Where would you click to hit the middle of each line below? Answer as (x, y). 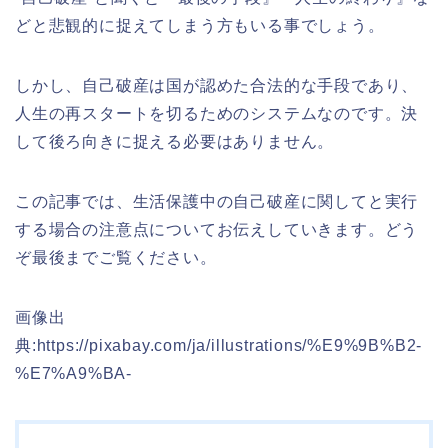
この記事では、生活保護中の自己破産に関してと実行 (217, 201)
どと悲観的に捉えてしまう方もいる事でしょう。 (200, 25)
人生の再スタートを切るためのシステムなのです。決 (217, 113)
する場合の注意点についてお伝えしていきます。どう (217, 229)
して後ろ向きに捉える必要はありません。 (175, 141)
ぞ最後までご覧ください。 (116, 257)
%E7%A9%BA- (74, 373)
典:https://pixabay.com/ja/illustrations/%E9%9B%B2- (219, 345)
